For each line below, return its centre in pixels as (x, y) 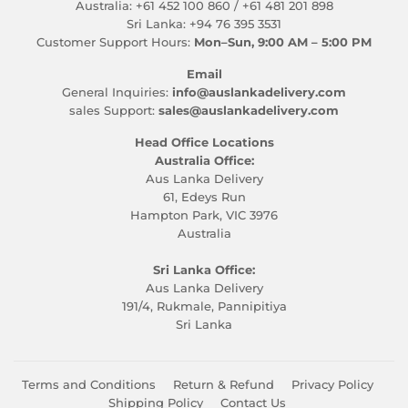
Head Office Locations (204, 143)
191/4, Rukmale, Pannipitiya (204, 306)
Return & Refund (223, 385)
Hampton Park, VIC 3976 (204, 215)
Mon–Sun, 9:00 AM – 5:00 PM (283, 42)
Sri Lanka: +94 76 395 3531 (204, 24)
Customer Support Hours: (115, 42)
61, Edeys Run (204, 197)
